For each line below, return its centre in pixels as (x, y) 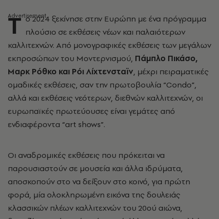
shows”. (91, 124)
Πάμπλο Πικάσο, (166, 58)
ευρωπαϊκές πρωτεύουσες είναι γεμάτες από (91, 111)
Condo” (180, 85)
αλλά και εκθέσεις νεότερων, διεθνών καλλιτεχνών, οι (105, 98)
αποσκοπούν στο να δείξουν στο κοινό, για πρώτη (99, 181)
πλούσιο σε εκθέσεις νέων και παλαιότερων (105, 32)
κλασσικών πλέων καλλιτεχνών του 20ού (82, 208)
